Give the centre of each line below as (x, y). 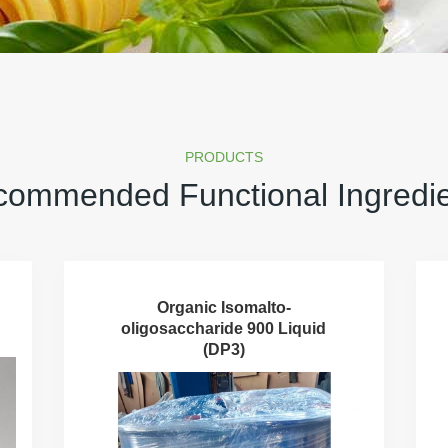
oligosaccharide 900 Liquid (224, 328)
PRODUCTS (224, 156)
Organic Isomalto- (223, 307)
